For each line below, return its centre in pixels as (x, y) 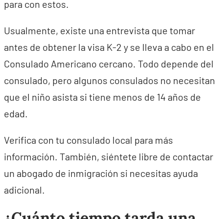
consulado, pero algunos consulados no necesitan (109, 80)
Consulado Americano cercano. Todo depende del (109, 64)
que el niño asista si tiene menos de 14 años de (102, 97)
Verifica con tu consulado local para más (88, 140)
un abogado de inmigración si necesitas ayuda (101, 173)
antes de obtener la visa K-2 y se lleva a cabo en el (109, 47)
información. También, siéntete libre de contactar (109, 156)
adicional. (24, 190)
